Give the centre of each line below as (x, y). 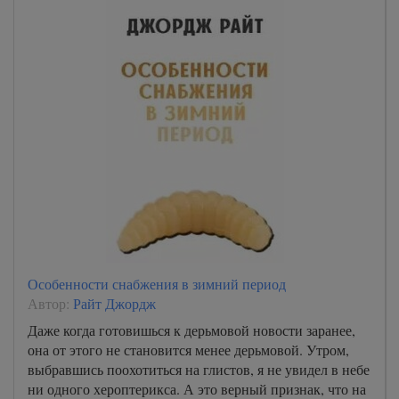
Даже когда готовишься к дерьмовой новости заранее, (191, 330)
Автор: (50, 303)
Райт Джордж (114, 303)
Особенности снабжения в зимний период (157, 283)
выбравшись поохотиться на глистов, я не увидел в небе (199, 369)
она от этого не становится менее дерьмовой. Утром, (188, 349)
